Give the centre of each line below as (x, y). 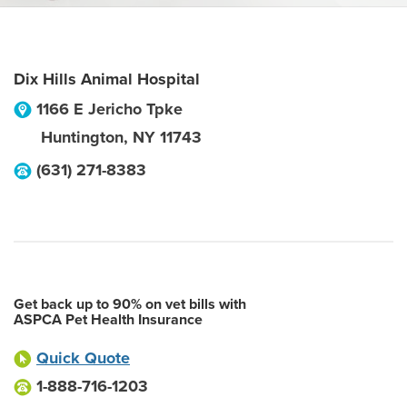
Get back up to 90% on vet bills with (130, 304)
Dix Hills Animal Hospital (107, 79)
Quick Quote (83, 358)
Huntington (82, 137)
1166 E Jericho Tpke (109, 109)
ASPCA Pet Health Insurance (108, 320)
